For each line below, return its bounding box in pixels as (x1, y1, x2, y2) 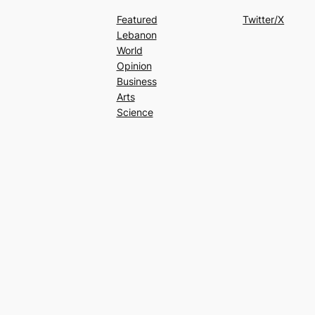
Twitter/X (243, 13, 285, 25)
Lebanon (116, 28, 157, 41)
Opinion (116, 59, 152, 72)
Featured (116, 13, 157, 25)
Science (116, 105, 153, 118)
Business (116, 75, 157, 87)
